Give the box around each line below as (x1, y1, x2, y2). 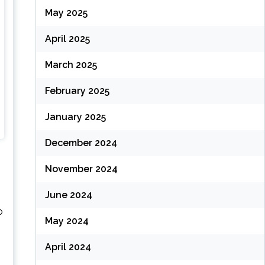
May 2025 (44, 7, 88, 19)
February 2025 (44, 85, 109, 97)
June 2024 (44, 189, 92, 201)
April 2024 (44, 241, 91, 253)
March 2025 (44, 59, 97, 71)
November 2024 (44, 163, 118, 175)
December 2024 (44, 137, 117, 149)
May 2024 (44, 215, 89, 227)
